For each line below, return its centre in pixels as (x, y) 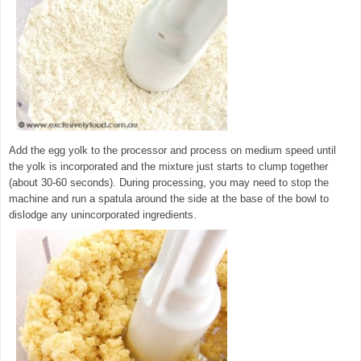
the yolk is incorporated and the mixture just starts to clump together (168, 166)
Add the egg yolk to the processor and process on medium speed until (172, 150)
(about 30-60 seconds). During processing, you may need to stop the (169, 182)
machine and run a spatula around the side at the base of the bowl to (169, 198)
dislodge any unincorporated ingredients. (103, 214)
